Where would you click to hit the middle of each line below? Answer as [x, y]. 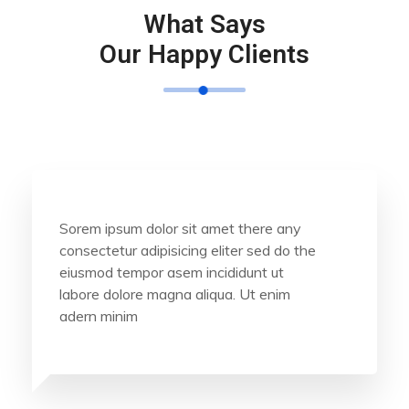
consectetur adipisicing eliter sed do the [188, 251]
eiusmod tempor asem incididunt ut [172, 273]
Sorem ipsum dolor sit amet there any [180, 229]
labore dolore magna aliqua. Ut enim [175, 294]
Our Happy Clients [204, 55]
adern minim [99, 316]
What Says [204, 25]
